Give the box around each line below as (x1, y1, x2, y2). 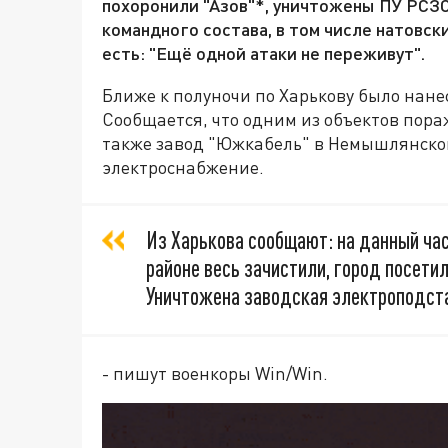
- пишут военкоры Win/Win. (102, 362, 328, 385)
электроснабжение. (102, 156, 264, 179)
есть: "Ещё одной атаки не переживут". (102, 42, 425, 65)
